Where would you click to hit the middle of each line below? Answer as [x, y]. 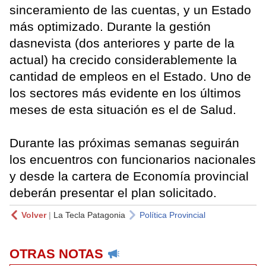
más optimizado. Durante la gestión [110, 27]
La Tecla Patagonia [89, 215]
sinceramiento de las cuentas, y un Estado [130, 10]
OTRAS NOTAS [56, 254]
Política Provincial [172, 215]
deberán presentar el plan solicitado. [113, 193]
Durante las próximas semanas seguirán [124, 143]
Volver [34, 215]
